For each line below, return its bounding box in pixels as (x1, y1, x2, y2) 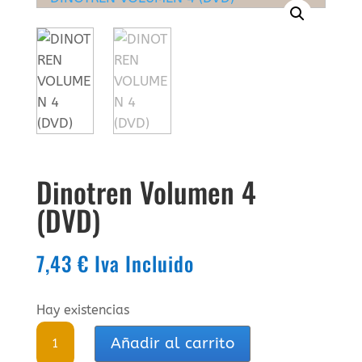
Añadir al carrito (110, 335, 234, 353)
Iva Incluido (94, 247, 194, 278)
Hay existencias (36, 302, 129, 318)
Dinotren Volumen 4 (36, 170, 256, 213)
